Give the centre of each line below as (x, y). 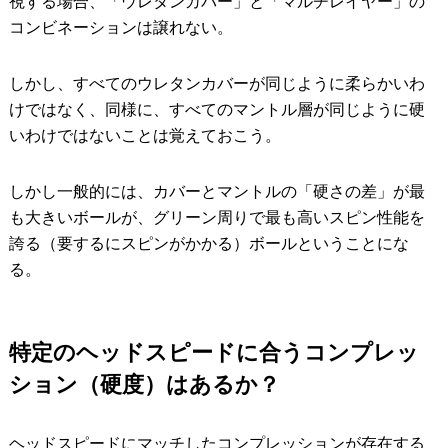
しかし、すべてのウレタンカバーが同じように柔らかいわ (216, 84)
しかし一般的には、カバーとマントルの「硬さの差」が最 (216, 192)
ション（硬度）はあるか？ (144, 385)
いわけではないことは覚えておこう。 (144, 136)
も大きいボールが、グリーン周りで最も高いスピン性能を (216, 218)
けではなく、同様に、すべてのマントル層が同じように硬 (216, 110)
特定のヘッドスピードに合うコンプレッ (213, 353)
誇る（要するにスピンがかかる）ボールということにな (208, 244)
